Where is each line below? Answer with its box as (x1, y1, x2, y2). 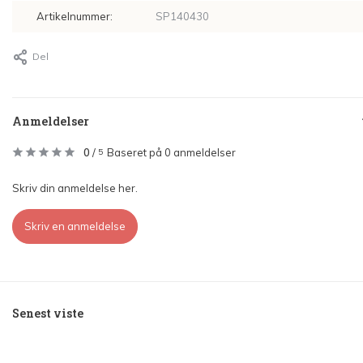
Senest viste (12, 305, 83, 322)
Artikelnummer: (36, 10, 113, 23)
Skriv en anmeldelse (24, 220, 126, 233)
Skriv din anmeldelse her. (12, 181, 138, 195)
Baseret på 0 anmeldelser (107, 146, 236, 160)
